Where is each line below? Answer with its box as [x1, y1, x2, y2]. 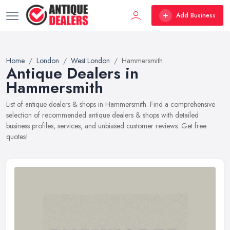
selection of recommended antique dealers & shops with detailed [6, 110, 199, 120]
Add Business [176, 11, 216, 20]
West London [71, 55, 110, 66]
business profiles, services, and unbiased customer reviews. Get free [6, 121, 206, 131]
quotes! [6, 131, 28, 142]
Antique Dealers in [6, 62, 139, 84]
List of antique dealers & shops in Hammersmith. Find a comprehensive [6, 99, 215, 109]
